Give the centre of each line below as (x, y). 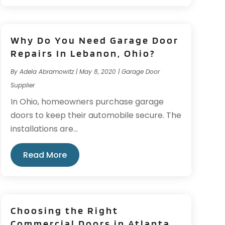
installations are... (44, 129)
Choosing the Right (64, 211)
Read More (45, 155)
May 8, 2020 (97, 72)
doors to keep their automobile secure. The (96, 115)
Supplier (22, 85)
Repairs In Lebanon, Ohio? (83, 53)
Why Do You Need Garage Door (94, 40)
